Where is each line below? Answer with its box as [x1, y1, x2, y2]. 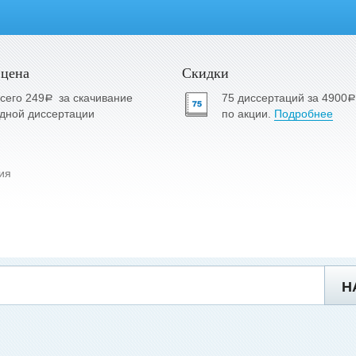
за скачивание [59, 91, 133, 104]
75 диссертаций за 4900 [221, 91, 347, 104]
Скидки [181, 63, 229, 82]
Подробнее [273, 107, 333, 120]
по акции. [221, 107, 274, 120]
